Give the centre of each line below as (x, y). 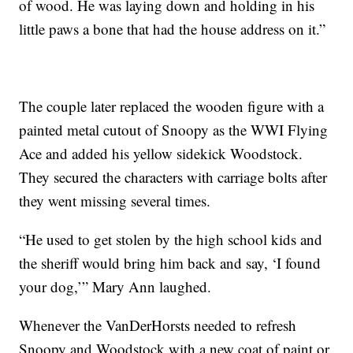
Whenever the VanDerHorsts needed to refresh (158, 325)
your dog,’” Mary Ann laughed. (115, 286)
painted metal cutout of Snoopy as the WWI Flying (174, 129)
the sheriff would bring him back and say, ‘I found (170, 262)
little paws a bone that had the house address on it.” (173, 28)
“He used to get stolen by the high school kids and (171, 239)
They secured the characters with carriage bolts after (173, 176)
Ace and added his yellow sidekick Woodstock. (161, 153)
